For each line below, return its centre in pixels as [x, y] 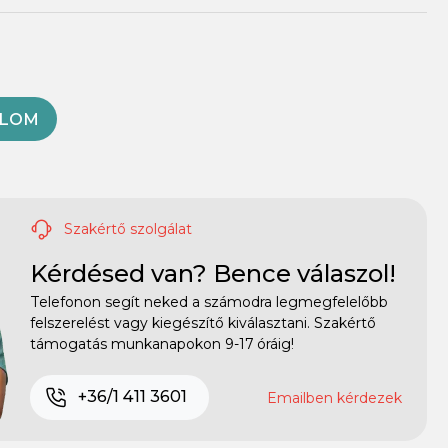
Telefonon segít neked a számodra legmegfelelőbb [209, 301]
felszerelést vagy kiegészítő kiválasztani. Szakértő [203, 322]
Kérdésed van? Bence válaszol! [213, 273]
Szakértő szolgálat [126, 228]
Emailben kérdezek [334, 397]
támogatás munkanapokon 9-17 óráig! [162, 343]
